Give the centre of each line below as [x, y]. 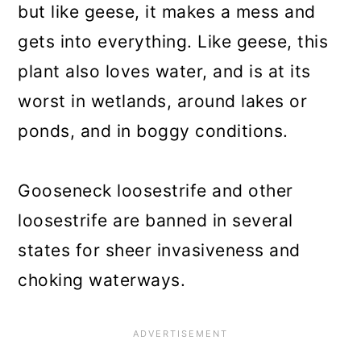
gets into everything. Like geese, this [173, 41]
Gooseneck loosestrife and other [156, 190]
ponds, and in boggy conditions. [153, 131]
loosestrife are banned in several [156, 220]
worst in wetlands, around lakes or [163, 101]
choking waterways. [102, 280]
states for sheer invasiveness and [159, 250]
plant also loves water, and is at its [164, 71]
